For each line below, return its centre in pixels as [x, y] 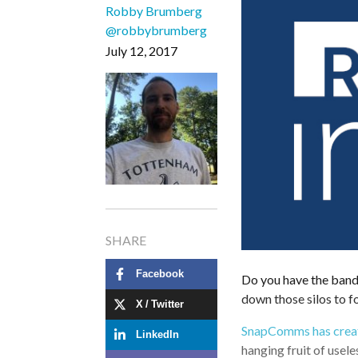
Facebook [160, 274]
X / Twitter [160, 304]
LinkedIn [157, 335]
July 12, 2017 [141, 50]
